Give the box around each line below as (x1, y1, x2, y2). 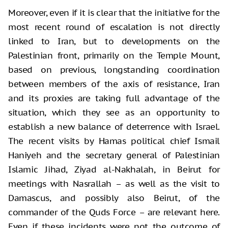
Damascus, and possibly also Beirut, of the (8, 192, 220, 204)
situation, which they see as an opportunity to (8, 106, 220, 118)
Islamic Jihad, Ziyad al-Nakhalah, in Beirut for (8, 163, 220, 175)
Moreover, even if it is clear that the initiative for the (8, 7, 220, 18)
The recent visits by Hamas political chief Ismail (8, 135, 220, 147)
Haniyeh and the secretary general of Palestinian (8, 149, 220, 161)
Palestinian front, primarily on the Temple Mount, (8, 49, 220, 61)
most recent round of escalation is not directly (8, 21, 220, 33)
